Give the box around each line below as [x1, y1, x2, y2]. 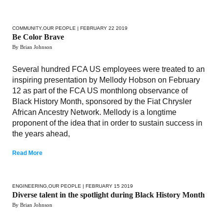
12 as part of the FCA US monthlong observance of [12, 86, 188, 95]
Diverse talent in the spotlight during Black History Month [12, 190, 205, 199]
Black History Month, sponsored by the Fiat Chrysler [12, 97, 192, 106]
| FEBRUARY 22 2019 [76, 25, 128, 31]
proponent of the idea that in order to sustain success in [12, 118, 202, 127]
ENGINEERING [12, 183, 47, 189]
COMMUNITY [12, 25, 42, 31]
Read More [12, 149, 43, 156]
